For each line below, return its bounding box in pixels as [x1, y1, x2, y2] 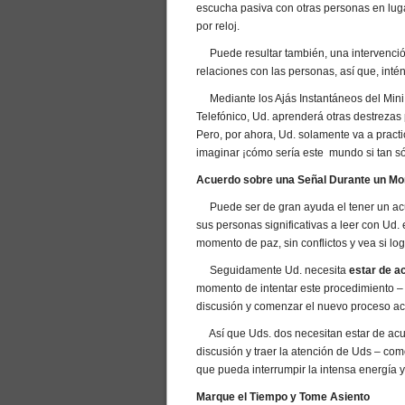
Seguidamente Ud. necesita [196, 264, 349, 277]
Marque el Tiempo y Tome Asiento [196, 391, 370, 403]
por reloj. [196, 20, 240, 33]
